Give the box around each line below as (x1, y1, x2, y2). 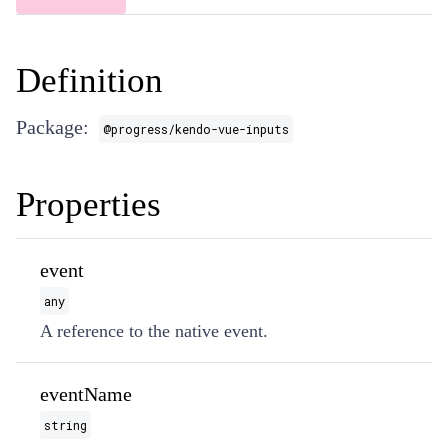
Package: (16, 116, 89, 138)
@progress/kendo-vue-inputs (103, 121, 289, 137)
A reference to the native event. (40, 321, 268, 341)
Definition (16, 61, 163, 100)
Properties (16, 185, 161, 224)
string (44, 417, 87, 433)
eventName (40, 383, 132, 405)
